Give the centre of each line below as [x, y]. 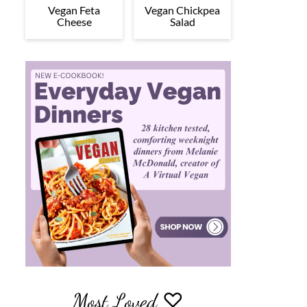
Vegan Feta [74, 10]
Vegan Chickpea [182, 10]
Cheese [74, 21]
